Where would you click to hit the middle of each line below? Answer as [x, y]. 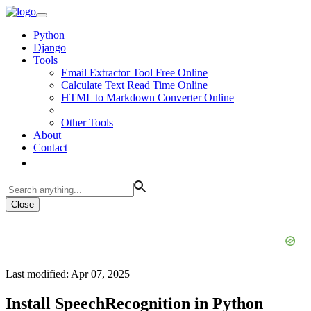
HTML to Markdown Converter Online [148, 98]
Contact [50, 148]
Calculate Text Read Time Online [134, 85]
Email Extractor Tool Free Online [134, 73]
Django [50, 48]
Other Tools [87, 123]
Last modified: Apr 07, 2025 [68, 274]
